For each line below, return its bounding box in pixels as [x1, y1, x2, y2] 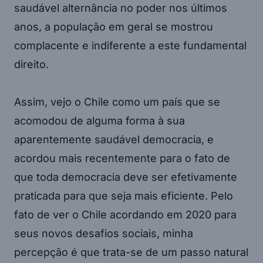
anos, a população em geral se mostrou [14, 20, 213, 33]
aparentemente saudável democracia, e [14, 133, 214, 146]
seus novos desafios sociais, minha [14, 227, 193, 240]
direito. [14, 58, 49, 70]
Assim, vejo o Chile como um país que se [14, 95, 220, 108]
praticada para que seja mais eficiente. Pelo [14, 189, 233, 202]
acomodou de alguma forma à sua [14, 114, 185, 127]
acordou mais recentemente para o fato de [14, 151, 230, 164]
